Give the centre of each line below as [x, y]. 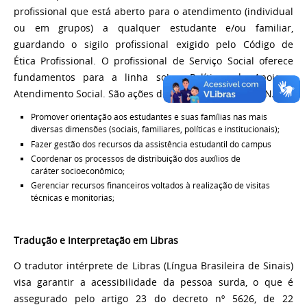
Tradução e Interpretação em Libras [96, 240]
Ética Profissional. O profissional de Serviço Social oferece [153, 61]
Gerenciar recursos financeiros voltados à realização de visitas [150, 185]
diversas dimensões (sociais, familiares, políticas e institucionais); [155, 130]
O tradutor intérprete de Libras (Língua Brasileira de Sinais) [153, 266]
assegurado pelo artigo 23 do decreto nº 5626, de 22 [153, 299]
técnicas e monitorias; [72, 197]
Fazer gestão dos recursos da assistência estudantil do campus [151, 144]
